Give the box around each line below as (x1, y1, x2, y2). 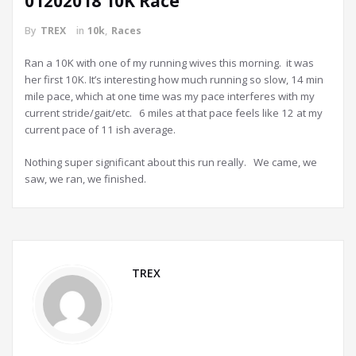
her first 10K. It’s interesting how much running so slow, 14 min (25, 72, 323, 87)
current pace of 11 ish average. (25, 122, 176, 137)
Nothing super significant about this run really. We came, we (25, 155, 317, 169)
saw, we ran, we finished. (25, 172, 146, 186)
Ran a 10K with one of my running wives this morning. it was (25, 56, 314, 70)
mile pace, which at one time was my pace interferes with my (25, 89, 315, 103)
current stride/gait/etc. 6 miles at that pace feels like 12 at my (25, 106, 323, 120)
